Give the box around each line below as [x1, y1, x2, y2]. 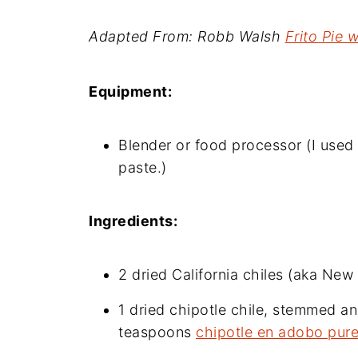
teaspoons [118, 323, 196, 340]
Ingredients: [89, 212, 177, 229]
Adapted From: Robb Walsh [89, 27, 285, 45]
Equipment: [89, 82, 172, 100]
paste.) [118, 158, 167, 176]
